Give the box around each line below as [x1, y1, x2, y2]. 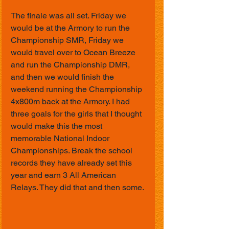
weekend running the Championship [11, 84, 144, 94]
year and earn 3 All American [11, 170, 118, 180]
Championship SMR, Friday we [11, 35, 126, 45]
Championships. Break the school [11, 146, 134, 155]
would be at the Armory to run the [11, 23, 132, 33]
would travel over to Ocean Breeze [11, 48, 138, 57]
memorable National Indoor [11, 133, 111, 143]
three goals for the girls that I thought [11, 109, 144, 119]
